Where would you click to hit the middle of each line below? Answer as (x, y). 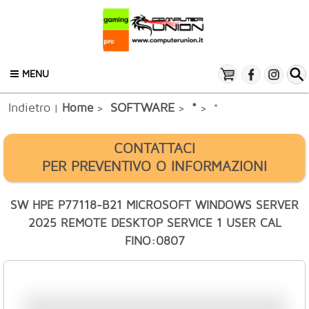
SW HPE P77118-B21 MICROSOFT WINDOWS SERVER (154, 205)
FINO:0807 (154, 241)
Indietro (29, 107)
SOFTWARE (142, 107)
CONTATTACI (154, 148)
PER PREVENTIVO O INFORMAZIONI (154, 166)
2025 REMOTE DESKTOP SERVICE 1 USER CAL (154, 223)
